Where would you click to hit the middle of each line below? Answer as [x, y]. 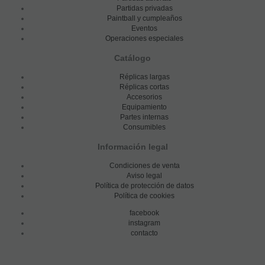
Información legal [132, 146]
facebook [144, 213]
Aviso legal [144, 175]
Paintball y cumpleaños [144, 18]
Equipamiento [144, 107]
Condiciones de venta [144, 165]
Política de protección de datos [144, 185]
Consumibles [144, 127]
